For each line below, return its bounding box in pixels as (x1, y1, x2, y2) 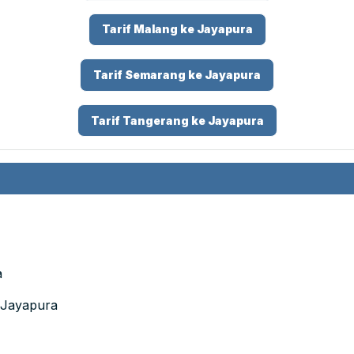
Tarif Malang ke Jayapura (101, 22, 253, 36)
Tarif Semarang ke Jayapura (93, 68, 261, 82)
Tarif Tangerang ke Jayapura (90, 113, 264, 127)
